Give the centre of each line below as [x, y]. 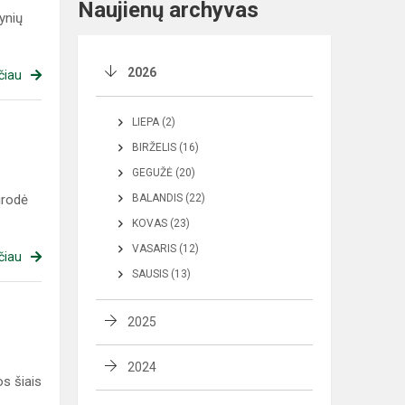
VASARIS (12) [165, 249]
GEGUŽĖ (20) [164, 173]
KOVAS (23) [161, 223]
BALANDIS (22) [169, 198]
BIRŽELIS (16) [165, 147]
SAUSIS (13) [161, 274]
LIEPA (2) [154, 122]
